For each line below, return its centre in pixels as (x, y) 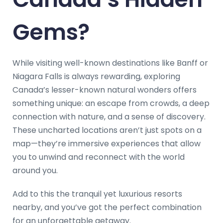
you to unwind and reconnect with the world (99, 157)
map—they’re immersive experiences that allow (107, 143)
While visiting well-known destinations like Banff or (110, 63)
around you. (35, 170)
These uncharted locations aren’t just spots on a (107, 130)
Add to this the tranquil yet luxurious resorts (97, 194)
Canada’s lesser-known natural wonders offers (105, 90)
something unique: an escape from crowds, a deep (111, 103)
